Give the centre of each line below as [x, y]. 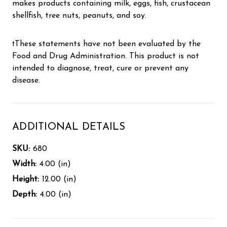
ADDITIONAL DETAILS [69, 127]
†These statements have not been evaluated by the [106, 44]
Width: [24, 164]
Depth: [25, 194]
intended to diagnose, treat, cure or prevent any [100, 68]
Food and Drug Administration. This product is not [106, 56]
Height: [26, 179]
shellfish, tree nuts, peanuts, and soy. [79, 15]
